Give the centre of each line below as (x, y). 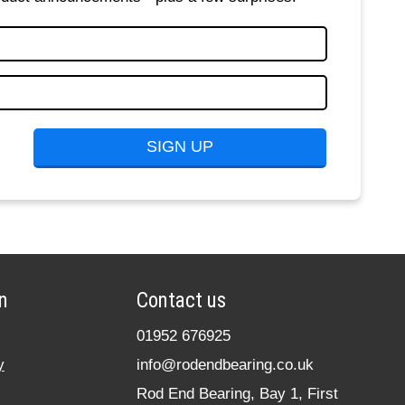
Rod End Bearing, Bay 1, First (237, 394)
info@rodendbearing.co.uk (225, 365)
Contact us (181, 301)
